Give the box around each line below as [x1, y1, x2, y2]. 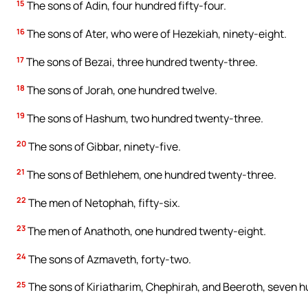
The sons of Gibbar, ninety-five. [26, 138, 181, 154]
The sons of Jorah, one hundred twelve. [25, 82, 217, 98]
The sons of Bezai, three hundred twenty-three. [24, 54, 258, 70]
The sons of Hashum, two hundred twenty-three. [25, 111, 263, 126]
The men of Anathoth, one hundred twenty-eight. [25, 223, 266, 239]
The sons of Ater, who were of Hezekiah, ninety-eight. [25, 26, 287, 42]
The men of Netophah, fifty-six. [26, 195, 180, 210]
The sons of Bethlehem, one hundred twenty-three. [25, 166, 276, 182]
